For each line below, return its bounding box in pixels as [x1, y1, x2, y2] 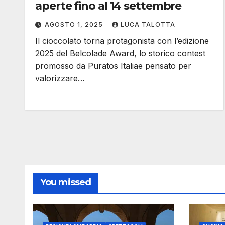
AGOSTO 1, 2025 [45, 20, 105, 28]
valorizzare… [35, 73, 85, 83]
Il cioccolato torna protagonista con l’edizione [35, 35, 209, 46]
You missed [40, 176, 91, 188]
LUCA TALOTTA [121, 20, 175, 28]
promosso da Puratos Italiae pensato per [35, 60, 191, 71]
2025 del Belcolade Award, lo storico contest [35, 48, 205, 58]
